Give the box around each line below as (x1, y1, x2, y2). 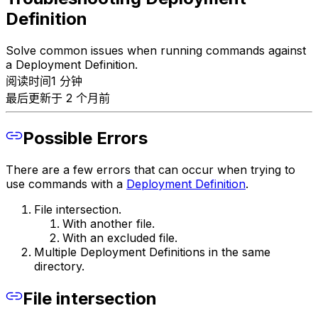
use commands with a (6, 177, 126, 192)
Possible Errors (23, 128, 148, 149)
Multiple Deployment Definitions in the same (34, 245, 270, 260)
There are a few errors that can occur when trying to (6, 163, 295, 177)
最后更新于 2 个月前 (6, 91, 110, 106)
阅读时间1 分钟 (6, 74, 82, 89)
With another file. (62, 216, 155, 231)
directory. (34, 259, 84, 274)
